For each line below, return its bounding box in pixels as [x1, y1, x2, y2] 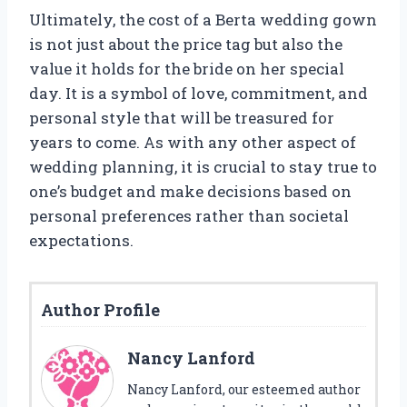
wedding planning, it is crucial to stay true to [29, 156, 377, 178]
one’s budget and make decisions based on [29, 181, 352, 203]
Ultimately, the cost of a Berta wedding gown [29, 9, 377, 31]
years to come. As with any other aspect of [29, 132, 356, 154]
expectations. [29, 230, 134, 252]
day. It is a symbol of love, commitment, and [29, 83, 368, 104]
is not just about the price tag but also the [29, 34, 342, 55]
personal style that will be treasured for [29, 107, 334, 129]
